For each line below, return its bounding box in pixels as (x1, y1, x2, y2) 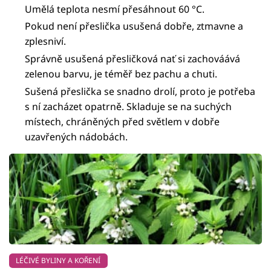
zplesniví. (25, 34, 67, 48)
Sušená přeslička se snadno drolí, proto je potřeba (25, 84, 256, 98)
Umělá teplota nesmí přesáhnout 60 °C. (25, 2, 205, 16)
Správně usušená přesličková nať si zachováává (25, 52, 241, 66)
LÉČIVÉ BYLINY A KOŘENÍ (16, 255, 101, 266)
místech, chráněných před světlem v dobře (25, 114, 220, 128)
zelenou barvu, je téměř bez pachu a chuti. (25, 67, 218, 81)
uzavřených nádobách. (25, 129, 128, 143)
